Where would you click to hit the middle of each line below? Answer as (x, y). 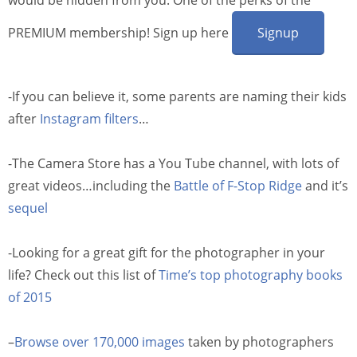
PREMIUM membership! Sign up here (120, 32)
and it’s (327, 185)
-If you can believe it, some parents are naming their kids (177, 96)
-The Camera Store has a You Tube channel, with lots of (173, 163)
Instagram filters (89, 118)
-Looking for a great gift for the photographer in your (167, 252)
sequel (28, 208)
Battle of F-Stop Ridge (239, 185)
